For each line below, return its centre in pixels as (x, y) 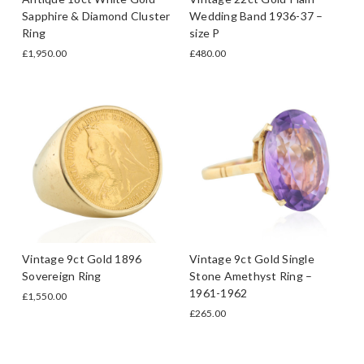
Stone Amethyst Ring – (251, 275)
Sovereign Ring (62, 275)
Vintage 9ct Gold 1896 (82, 258)
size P (205, 32)
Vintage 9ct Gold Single (252, 258)
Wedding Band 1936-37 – (256, 15)
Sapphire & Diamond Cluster (96, 15)
